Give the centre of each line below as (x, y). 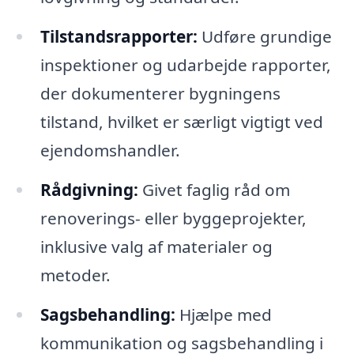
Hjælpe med (223, 314)
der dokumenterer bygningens (160, 93)
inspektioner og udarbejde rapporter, (185, 64)
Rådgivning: (89, 189)
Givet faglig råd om (214, 189)
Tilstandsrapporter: (119, 36)
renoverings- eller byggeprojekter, (173, 218)
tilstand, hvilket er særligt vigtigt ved (181, 121)
